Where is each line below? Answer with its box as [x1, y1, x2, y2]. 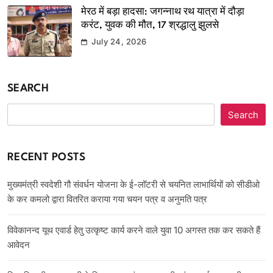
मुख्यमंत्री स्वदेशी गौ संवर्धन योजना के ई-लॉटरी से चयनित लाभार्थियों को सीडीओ [7, 179, 260, 191]
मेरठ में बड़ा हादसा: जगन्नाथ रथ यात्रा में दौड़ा [81, 7, 244, 17]
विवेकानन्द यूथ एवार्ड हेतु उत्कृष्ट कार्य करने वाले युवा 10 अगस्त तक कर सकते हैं [7, 224, 260, 236]
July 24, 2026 [91, 36, 147, 46]
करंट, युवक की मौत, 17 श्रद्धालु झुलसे [81, 20, 219, 30]
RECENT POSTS [7, 152, 86, 163]
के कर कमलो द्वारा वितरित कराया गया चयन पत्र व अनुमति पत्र [7, 193, 207, 205]
